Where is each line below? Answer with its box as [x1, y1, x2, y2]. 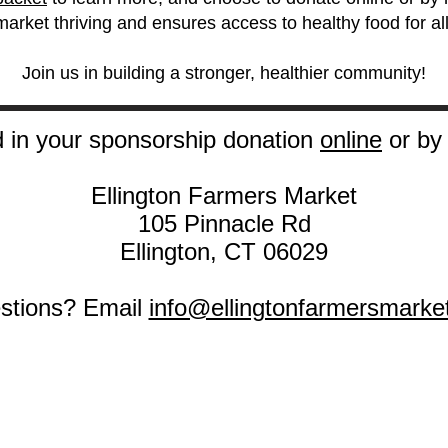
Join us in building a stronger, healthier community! [22, 63, 426, 83]
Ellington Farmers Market [91, 182, 357, 209]
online [320, 126, 382, 153]
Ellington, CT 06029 [120, 238, 328, 265]
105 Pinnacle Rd [137, 210, 311, 237]
